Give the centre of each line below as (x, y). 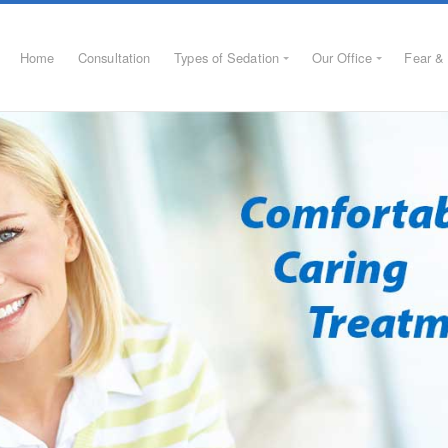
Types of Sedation (226, 57)
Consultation (114, 57)
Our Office (341, 57)
